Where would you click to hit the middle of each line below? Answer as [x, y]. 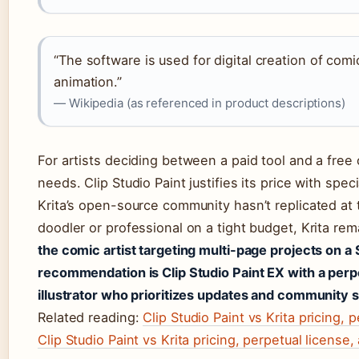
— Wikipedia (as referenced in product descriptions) [200, 103]
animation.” [88, 82]
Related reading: [91, 317]
